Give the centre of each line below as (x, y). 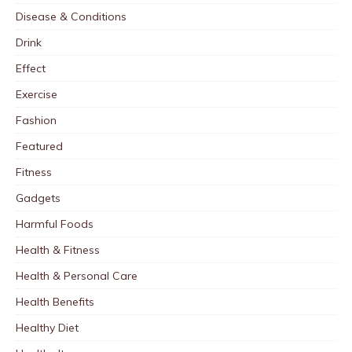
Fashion (36, 120)
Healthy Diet (47, 327)
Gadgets (38, 198)
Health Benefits (55, 301)
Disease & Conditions (71, 16)
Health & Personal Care (77, 275)
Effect (31, 68)
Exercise (37, 94)
